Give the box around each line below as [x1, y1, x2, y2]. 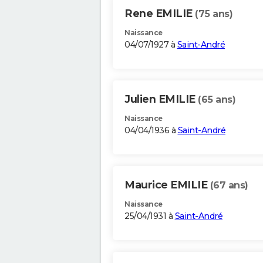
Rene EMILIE [124, 7, 195, 21]
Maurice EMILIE [124, 178, 210, 192]
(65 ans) [198, 94, 235, 106]
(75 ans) [195, 8, 232, 20]
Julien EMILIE [124, 93, 198, 106]
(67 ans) [210, 180, 248, 191]
